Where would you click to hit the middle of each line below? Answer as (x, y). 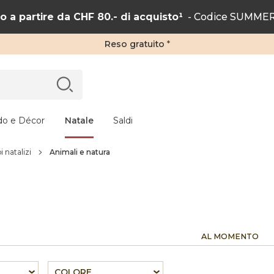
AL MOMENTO (230, 236)
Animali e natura (80, 152)
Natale (79, 120)
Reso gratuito (134, 44)
